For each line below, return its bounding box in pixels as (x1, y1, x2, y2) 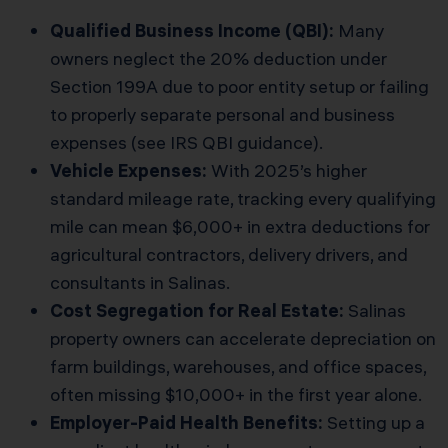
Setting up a (323, 411, 425, 435)
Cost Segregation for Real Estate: (50, 299, 344, 323)
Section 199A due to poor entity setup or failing (50, 75, 429, 99)
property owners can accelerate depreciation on (50, 327, 436, 351)
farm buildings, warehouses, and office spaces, (50, 355, 426, 379)
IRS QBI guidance (170, 131, 313, 155)
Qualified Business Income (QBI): (50, 19, 334, 43)
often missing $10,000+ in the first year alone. (50, 383, 422, 407)
